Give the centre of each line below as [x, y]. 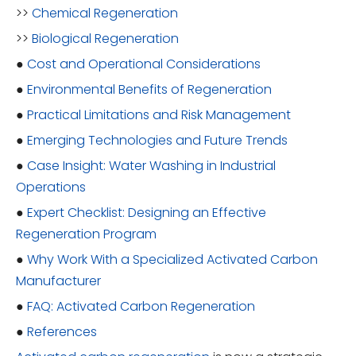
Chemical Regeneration [105, 13]
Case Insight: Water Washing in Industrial [151, 165]
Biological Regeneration [105, 38]
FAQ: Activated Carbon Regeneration [141, 306]
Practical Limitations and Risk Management [159, 114]
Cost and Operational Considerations [144, 64]
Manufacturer [58, 281]
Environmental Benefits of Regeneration [149, 89]
